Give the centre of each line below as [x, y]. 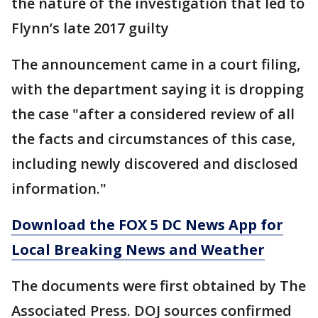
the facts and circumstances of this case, [153, 139]
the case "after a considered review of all [153, 114]
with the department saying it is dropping [158, 89]
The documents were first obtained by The [159, 286]
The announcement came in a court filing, [156, 65]
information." [59, 189]
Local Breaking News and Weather [138, 250]
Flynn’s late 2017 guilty [90, 28]
